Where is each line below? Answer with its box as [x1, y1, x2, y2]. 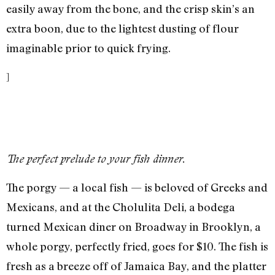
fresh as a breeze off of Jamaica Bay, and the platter [6, 259, 266, 273]
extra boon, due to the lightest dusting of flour [6, 21, 239, 36]
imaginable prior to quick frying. [6, 41, 171, 55]
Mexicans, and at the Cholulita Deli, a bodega [6, 200, 235, 214]
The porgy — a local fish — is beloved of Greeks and [6, 180, 268, 195]
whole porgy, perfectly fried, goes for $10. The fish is [6, 239, 268, 254]
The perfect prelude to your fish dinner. [6, 152, 185, 165]
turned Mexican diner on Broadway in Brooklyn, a [6, 220, 261, 234]
